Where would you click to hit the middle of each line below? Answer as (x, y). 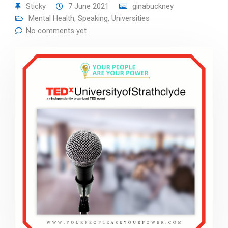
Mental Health (51, 18)
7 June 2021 (89, 6)
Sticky (36, 6)
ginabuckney (153, 6)
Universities (131, 18)
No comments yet (56, 31)
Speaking (93, 18)
